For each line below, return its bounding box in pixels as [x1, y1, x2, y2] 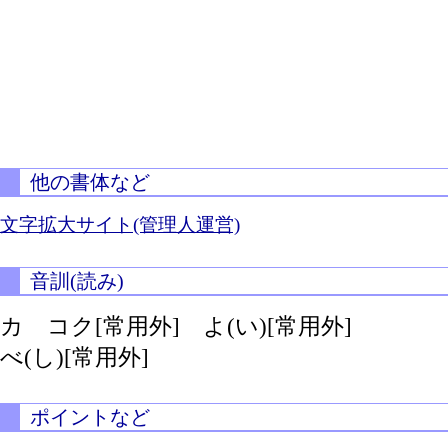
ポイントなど [30, 406, 150, 428]
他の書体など [30, 171, 150, 193]
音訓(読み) [30, 270, 124, 292]
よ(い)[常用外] [203, 313, 352, 339]
